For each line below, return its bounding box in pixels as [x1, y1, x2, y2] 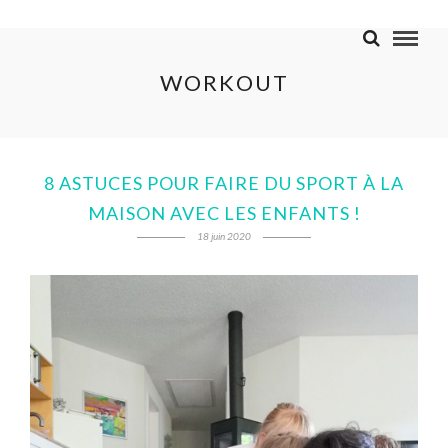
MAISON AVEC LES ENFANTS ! [87, 202, 361, 224]
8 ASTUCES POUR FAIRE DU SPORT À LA [44, 172, 404, 194]
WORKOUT [159, 69, 289, 96]
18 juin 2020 [197, 230, 251, 242]
